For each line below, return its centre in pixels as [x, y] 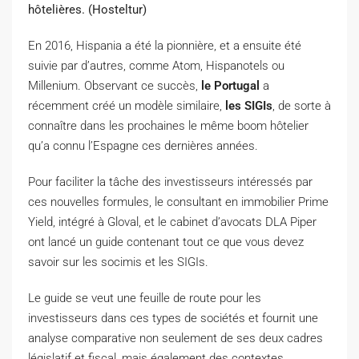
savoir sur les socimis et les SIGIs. [118, 262]
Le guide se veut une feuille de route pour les [145, 298]
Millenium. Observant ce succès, [115, 86]
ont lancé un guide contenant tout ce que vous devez [166, 242]
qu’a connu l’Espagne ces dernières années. [143, 146]
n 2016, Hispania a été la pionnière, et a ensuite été [168, 46]
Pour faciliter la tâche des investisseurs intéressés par [170, 182]
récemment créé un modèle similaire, [127, 106]
